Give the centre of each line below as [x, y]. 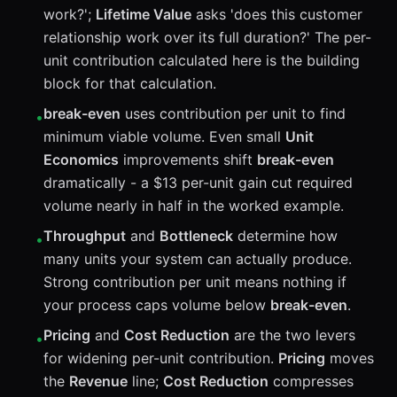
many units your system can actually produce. [198, 259]
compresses [311, 381]
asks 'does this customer [277, 14]
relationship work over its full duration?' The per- [207, 37]
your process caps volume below [157, 305]
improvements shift [188, 160]
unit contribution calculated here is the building [202, 60]
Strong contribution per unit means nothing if [195, 282]
